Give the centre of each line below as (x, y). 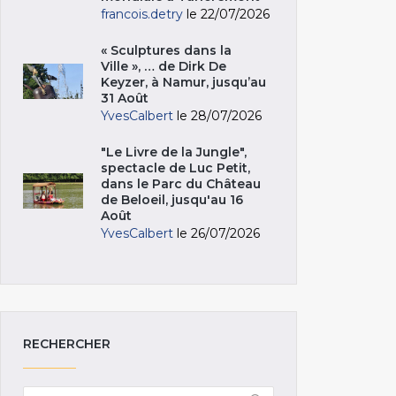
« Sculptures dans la (166, 50)
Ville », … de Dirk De (164, 66)
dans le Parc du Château (181, 183)
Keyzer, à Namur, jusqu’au (183, 82)
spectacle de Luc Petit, (175, 168)
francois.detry (142, 14)
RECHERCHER (67, 343)
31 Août (125, 98)
